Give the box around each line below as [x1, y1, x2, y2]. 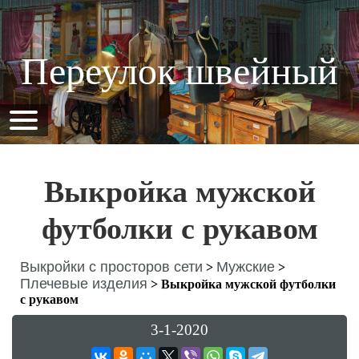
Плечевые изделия [20, 276, 147, 292]
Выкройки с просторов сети [20, 259, 203, 275]
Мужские [216, 259, 275, 275]
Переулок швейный [21, 50, 338, 92]
